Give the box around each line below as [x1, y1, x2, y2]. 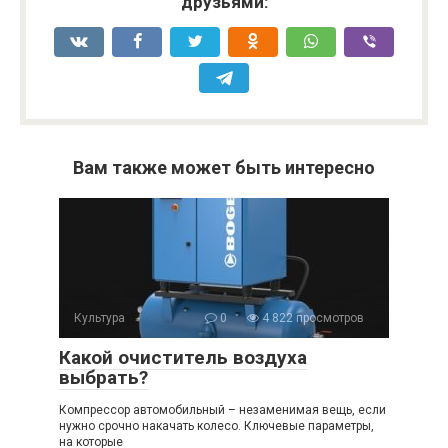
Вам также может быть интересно [73, 157, 375, 179]
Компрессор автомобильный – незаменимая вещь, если [59, 403, 386, 418]
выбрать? [59, 366, 148, 390]
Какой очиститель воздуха [59, 346, 307, 370]
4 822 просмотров [259, 311, 364, 326]
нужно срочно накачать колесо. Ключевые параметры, [59, 419, 374, 434]
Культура [74, 311, 125, 326]
